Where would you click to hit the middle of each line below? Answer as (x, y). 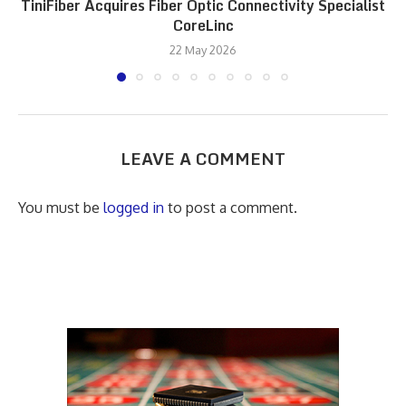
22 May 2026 (203, 49)
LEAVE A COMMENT (203, 158)
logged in (134, 207)
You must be (61, 207)
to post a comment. (231, 207)
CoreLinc (203, 25)
